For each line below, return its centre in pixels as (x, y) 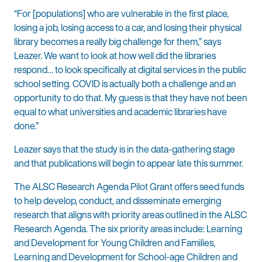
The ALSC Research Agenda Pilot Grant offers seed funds (129, 187)
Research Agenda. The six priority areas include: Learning (128, 229)
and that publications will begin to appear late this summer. (129, 163)
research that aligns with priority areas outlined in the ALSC (130, 215)
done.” (27, 126)
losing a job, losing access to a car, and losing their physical (128, 28)
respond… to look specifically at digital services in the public (130, 70)
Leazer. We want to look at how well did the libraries (115, 56)
